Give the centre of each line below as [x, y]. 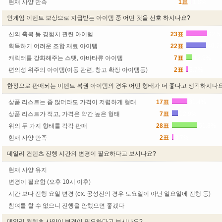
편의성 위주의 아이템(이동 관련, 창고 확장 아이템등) [78, 70]
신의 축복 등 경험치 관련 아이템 [51, 34]
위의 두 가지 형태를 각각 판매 [48, 126]
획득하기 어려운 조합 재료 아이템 [53, 46]
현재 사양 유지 [28, 170]
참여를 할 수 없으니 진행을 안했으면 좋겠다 [66, 206]
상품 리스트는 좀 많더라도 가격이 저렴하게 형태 [72, 102]
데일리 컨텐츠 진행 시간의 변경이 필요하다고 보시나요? [82, 154]
